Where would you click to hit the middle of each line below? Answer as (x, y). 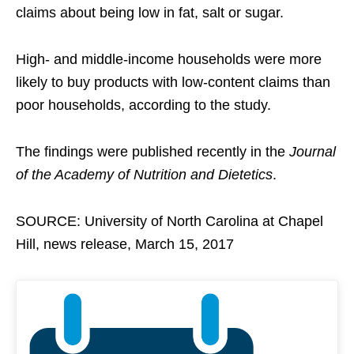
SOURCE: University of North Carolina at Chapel (169, 222)
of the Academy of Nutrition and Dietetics (144, 175)
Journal (313, 152)
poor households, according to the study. (143, 105)
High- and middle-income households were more (169, 60)
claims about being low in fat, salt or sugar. (150, 13)
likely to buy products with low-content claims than (173, 83)
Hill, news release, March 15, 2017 (125, 245)
